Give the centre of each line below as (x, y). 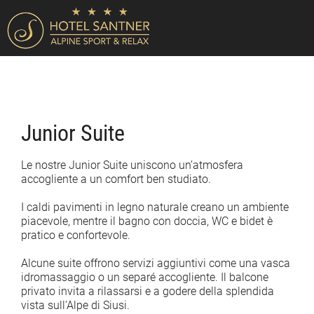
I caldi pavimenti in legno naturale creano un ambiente (155, 207)
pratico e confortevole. (76, 235)
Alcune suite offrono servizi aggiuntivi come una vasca (156, 264)
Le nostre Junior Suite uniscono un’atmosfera (132, 165)
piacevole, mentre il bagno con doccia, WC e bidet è (147, 221)
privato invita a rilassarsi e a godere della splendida (148, 292)
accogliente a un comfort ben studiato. (116, 179)
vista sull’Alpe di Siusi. (75, 306)
